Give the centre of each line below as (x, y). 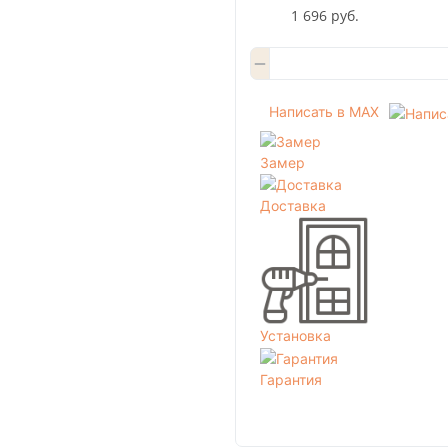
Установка (295, 336)
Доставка (293, 206)
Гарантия (291, 379)
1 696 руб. (324, 15)
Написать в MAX (323, 112)
